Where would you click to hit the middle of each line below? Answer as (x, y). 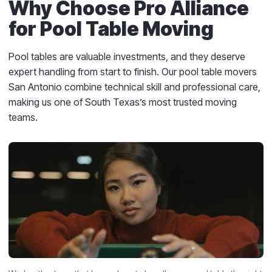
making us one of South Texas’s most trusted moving (123, 102)
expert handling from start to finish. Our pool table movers (133, 71)
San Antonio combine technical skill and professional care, (134, 87)
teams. (23, 117)
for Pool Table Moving (111, 29)
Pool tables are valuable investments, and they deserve (127, 56)
